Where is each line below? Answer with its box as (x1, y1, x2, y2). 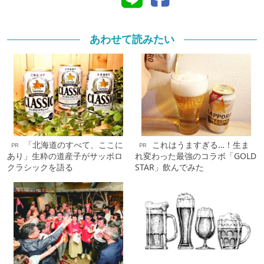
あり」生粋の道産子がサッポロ (7, 150, 123, 162)
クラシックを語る (7, 161, 73, 173)
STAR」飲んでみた (135, 161, 204, 173)
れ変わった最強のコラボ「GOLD (135, 150, 256, 162)
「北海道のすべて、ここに (24, 139, 123, 151)
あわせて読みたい (90, 32, 174, 47)
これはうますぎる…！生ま (152, 139, 249, 151)
